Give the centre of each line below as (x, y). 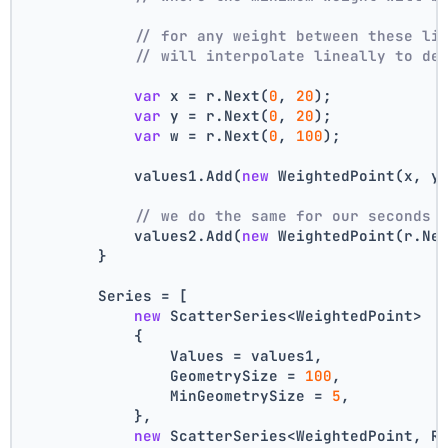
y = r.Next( (215, 115)
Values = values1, (175, 355)
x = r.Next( (215, 95)
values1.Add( (134, 175)
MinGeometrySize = (179, 395)
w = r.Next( (215, 135)
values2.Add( (134, 235)
